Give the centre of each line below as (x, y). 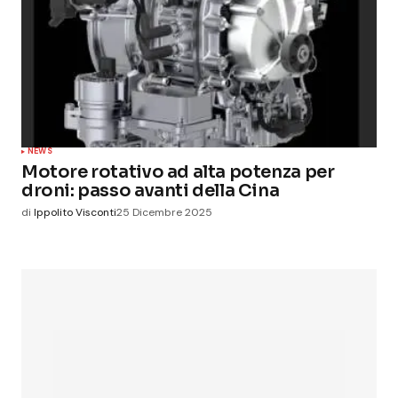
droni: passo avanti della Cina (151, 191)
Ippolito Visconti (75, 213)
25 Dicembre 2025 (164, 213)
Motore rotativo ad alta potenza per (178, 172)
